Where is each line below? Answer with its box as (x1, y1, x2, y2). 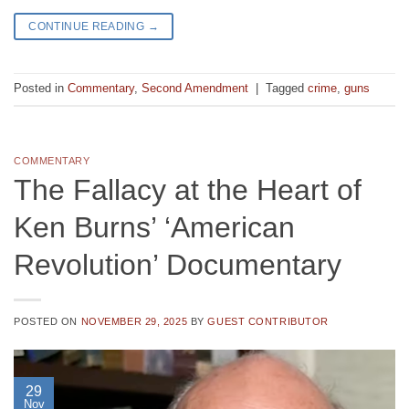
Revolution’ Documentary (14, 247, 341, 281)
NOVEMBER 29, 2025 (80, 315, 188, 327)
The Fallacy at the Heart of (14, 173, 362, 206)
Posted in (14, 81, 68, 96)
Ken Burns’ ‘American (14, 210, 295, 244)
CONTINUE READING (28, 20, 148, 34)
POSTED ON (14, 315, 81, 327)
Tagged (266, 81, 308, 96)
